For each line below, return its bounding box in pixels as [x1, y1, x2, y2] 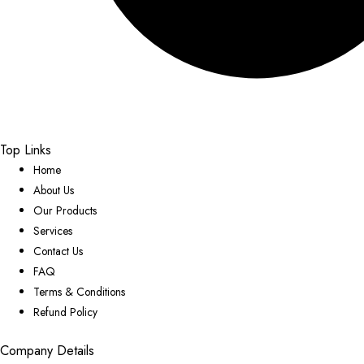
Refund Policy [33, 303, 98, 320]
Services [33, 222, 73, 239]
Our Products [33, 201, 97, 219]
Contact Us [33, 242, 84, 259]
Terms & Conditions [33, 283, 126, 300]
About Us [33, 181, 75, 198]
